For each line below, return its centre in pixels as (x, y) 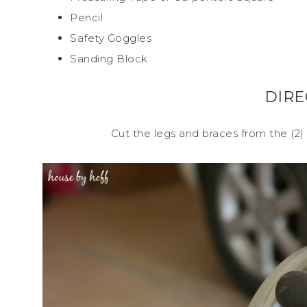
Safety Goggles (111, 38)
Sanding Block (109, 58)
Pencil (86, 17)
